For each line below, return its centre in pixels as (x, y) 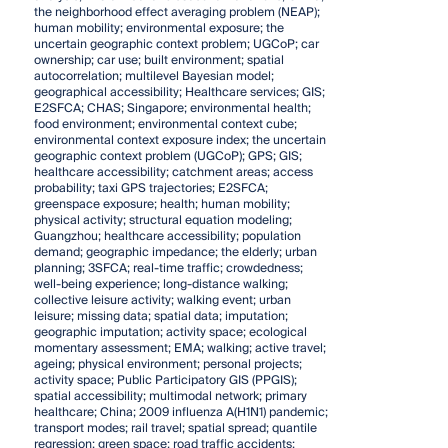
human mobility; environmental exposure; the (158, 28)
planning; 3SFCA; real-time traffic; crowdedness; (168, 268)
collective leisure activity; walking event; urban (162, 300)
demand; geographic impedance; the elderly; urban (175, 252)
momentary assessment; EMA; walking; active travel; (179, 348)
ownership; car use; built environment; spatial (158, 60)
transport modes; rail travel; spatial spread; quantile (175, 428)
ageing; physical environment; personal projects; (167, 364)
